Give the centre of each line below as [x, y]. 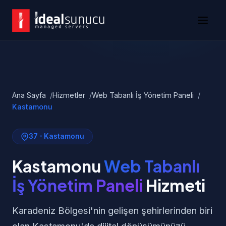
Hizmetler [69, 95]
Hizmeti [174, 185]
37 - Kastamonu [56, 136]
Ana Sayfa [29, 95]
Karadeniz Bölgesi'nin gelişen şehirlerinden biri [112, 210]
